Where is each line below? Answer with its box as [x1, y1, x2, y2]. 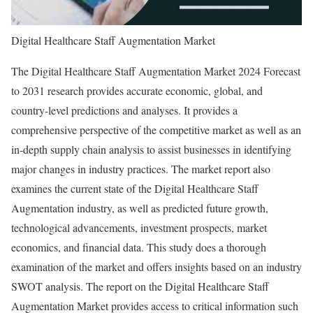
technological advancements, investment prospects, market [11, 220, 267, 235]
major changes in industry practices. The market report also [11, 161, 270, 176]
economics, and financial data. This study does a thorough [11, 240, 266, 254]
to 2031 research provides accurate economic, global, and [11, 83, 263, 98]
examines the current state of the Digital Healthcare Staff [11, 181, 259, 196]
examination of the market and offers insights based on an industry [11, 259, 302, 274]
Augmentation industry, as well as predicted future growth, [11, 201, 268, 215]
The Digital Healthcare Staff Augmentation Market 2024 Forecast [11, 64, 300, 78]
